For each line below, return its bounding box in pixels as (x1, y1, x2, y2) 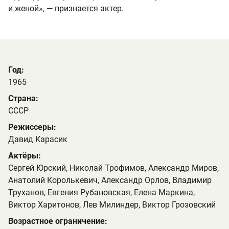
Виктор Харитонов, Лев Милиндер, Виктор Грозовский (8, 200, 216, 210)
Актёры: (8, 151, 41, 161)
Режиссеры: (8, 122, 56, 132)
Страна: (8, 94, 38, 103)
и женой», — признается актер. (8, 4, 124, 13)
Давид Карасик (8, 134, 67, 144)
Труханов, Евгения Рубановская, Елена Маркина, (8, 188, 195, 197)
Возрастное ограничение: (8, 216, 107, 226)
